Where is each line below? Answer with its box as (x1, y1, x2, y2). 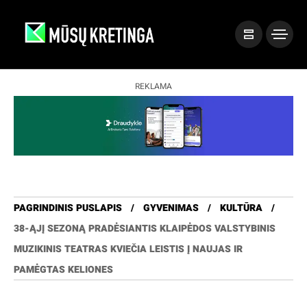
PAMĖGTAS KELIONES (14, 262, 113, 278)
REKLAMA (135, 79, 172, 93)
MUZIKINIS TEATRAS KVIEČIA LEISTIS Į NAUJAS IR (14, 242, 243, 257)
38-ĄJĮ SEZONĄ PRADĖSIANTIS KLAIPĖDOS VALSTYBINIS (14, 221, 275, 236)
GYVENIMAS (143, 201, 199, 216)
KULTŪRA (220, 201, 262, 216)
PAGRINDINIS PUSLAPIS (14, 201, 122, 216)
